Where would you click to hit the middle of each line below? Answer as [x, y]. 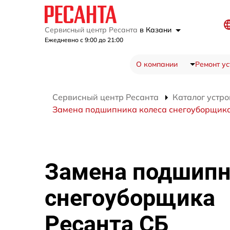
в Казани [157, 30]
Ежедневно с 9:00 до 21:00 [84, 40]
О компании [157, 64]
